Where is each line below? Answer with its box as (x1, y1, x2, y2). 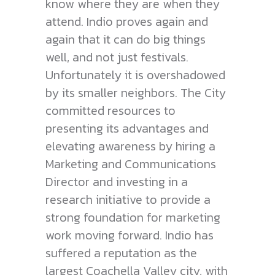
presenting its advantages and (45, 119, 209, 138)
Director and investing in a (45, 172, 188, 192)
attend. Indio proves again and (45, 12, 208, 31)
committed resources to (45, 101, 176, 120)
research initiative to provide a (45, 190, 211, 209)
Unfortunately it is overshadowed (45, 66, 225, 85)
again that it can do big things (45, 30, 206, 49)
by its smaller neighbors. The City (45, 83, 226, 103)
